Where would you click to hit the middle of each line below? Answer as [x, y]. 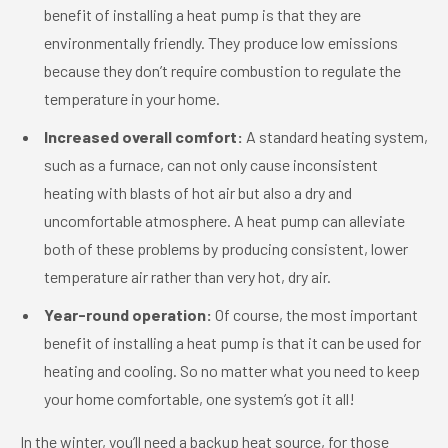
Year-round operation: [128, 314]
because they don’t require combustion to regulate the [222, 70]
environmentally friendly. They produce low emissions [221, 42]
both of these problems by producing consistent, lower [226, 248]
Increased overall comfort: [143, 136]
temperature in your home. [132, 98]
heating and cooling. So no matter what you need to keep [232, 370]
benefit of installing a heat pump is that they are [202, 14]
